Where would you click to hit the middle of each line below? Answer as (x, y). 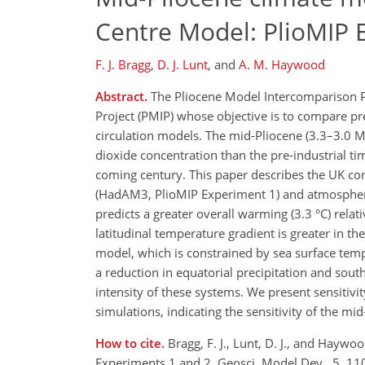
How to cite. (132, 343)
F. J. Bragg (123, 64)
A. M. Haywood (282, 64)
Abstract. (121, 96)
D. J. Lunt (182, 64)
